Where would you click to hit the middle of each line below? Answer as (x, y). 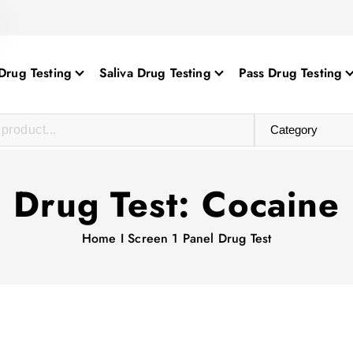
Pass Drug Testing (290, 72)
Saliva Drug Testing (155, 72)
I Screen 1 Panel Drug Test (196, 238)
